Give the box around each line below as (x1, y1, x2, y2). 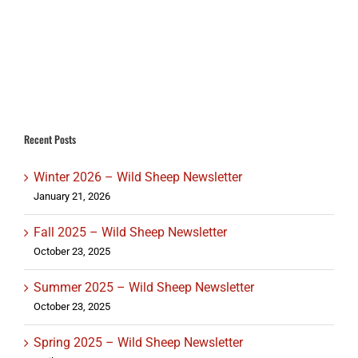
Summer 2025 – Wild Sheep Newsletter (34, 279, 254, 295)
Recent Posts (24, 131, 76, 148)
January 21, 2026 (34, 189, 110, 202)
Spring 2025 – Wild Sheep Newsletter (34, 334, 243, 350)
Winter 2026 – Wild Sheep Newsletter (34, 169, 242, 185)
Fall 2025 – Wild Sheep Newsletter (34, 224, 227, 240)
